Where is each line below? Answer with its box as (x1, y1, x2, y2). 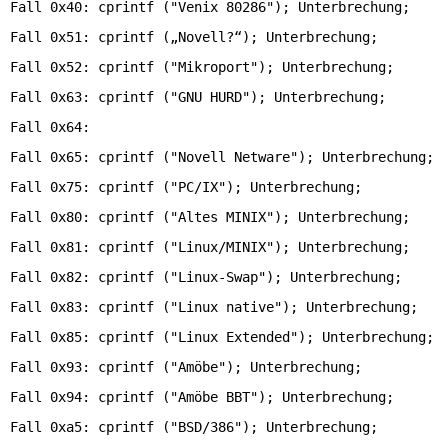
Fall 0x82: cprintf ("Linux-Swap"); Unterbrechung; (10, 269, 402, 285)
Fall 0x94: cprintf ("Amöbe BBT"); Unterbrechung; (10, 389, 394, 405)
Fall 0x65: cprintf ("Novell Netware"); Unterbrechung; (10, 149, 434, 165)
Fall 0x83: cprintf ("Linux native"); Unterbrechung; (10, 299, 418, 315)
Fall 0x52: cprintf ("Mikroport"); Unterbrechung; (10, 59, 394, 75)
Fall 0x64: (10, 119, 90, 135)
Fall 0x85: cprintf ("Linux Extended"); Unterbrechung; (10, 329, 434, 345)
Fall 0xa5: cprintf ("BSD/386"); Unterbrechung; (10, 419, 378, 435)
